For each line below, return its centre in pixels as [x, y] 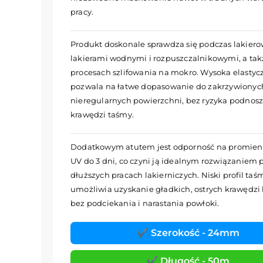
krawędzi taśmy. [102, 114]
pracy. [82, 11]
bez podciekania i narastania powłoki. [145, 203]
